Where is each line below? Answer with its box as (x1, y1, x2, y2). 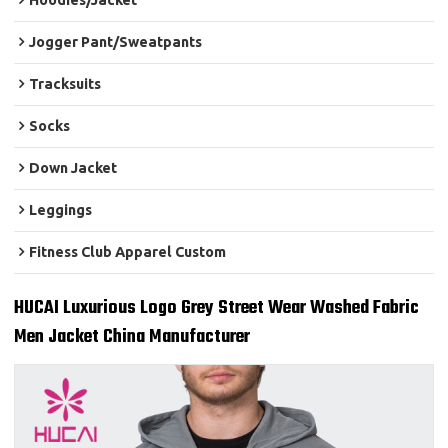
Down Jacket (29, 160, 118, 177)
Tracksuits (29, 76, 102, 93)
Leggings (29, 202, 93, 219)
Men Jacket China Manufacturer (14, 322, 251, 353)
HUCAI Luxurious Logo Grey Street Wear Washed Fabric (14, 293, 420, 324)
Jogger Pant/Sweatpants (29, 34, 203, 51)
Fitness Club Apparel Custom (29, 244, 227, 261)
